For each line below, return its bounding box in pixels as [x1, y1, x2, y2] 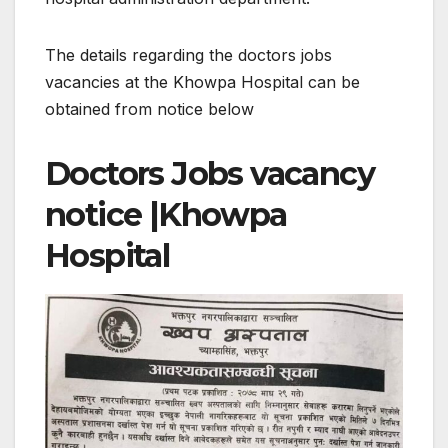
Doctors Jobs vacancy [45, 154, 374, 194]
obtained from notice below [45, 99, 254, 120]
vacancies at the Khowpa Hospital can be [45, 72, 360, 93]
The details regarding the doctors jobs [45, 45, 332, 66]
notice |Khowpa [45, 195, 287, 235]
